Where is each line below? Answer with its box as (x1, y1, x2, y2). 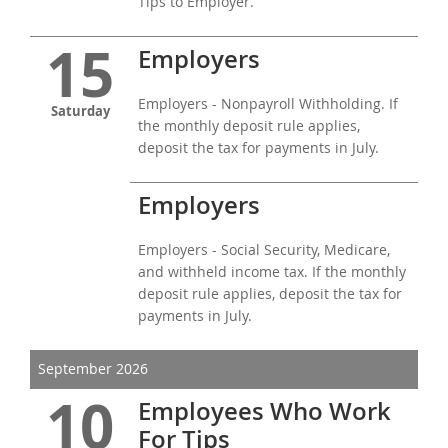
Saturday (50, 102, 110, 120)
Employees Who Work (138, 395, 391, 427)
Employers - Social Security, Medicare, (138, 240, 390, 259)
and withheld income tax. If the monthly (138, 262, 406, 281)
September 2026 (38, 359, 148, 378)
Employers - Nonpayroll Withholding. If (138, 94, 398, 113)
